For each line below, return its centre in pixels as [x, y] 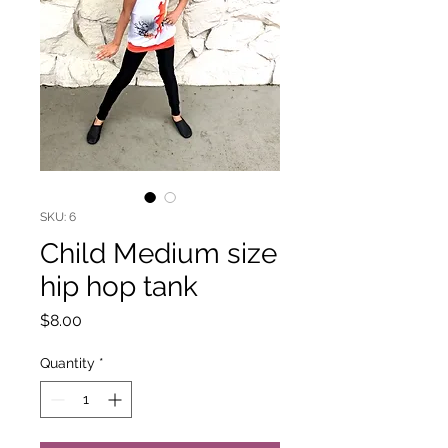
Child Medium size [158, 253]
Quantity [67, 363]
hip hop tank [119, 286]
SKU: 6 [58, 217]
